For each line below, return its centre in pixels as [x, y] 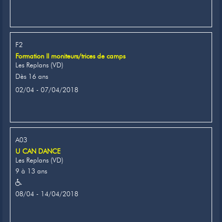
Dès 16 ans [32, 76]
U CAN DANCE [38, 151]
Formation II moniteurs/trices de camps [70, 56]
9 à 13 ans [31, 171]
